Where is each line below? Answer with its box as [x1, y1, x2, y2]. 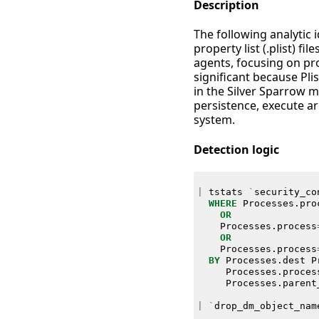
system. [194, 112, 235, 128]
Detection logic [194, 141, 279, 157]
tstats [208, 186, 243, 197]
